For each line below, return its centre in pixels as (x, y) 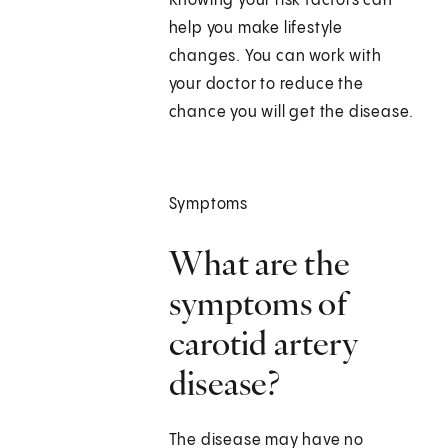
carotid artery (262, 343)
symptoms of (258, 303)
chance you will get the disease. (291, 113)
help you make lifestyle (256, 29)
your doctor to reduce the (266, 85)
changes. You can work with (275, 57)
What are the (259, 263)
